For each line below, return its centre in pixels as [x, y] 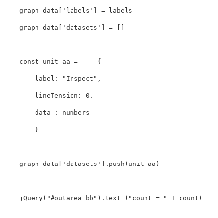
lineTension [56, 96]
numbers [76, 113]
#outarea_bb [72, 198]
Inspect [80, 79]
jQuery [31, 198]
